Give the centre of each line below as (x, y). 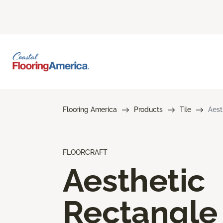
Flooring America (90, 109)
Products (148, 109)
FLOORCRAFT (85, 152)
